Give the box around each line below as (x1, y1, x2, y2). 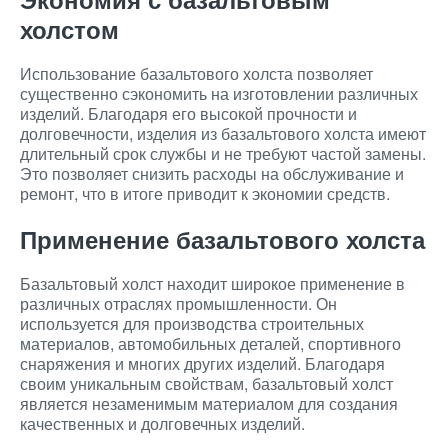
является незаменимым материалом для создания (20, 392, 398, 415)
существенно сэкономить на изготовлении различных (20, 82, 418, 105)
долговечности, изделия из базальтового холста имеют (20, 122, 426, 145)
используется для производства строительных (20, 312, 364, 335)
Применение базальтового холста (20, 222, 425, 256)
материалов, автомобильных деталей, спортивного (20, 332, 401, 355)
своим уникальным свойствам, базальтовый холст (20, 372, 393, 395)
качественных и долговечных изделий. (20, 412, 305, 435)
